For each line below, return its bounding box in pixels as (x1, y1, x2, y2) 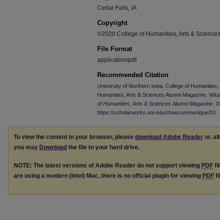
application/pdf (97, 56, 137, 63)
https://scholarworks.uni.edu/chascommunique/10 (97, 110, 216, 115)
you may (14, 144, 39, 151)
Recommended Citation (97, 71, 168, 79)
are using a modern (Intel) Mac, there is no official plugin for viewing (14, 172, 202, 179)
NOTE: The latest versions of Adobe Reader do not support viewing (14, 162, 201, 169)
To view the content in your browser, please (14, 134, 135, 140)
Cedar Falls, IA (97, 4, 137, 11)
